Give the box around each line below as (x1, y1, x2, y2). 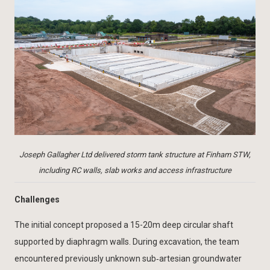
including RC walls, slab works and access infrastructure (39, 165, 231, 175)
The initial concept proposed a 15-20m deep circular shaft (14, 219, 233, 230)
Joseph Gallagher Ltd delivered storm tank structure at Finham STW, (19, 149, 251, 159)
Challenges (14, 194, 60, 204)
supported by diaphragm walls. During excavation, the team (14, 236, 239, 246)
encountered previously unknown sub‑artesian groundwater (14, 253, 242, 263)
